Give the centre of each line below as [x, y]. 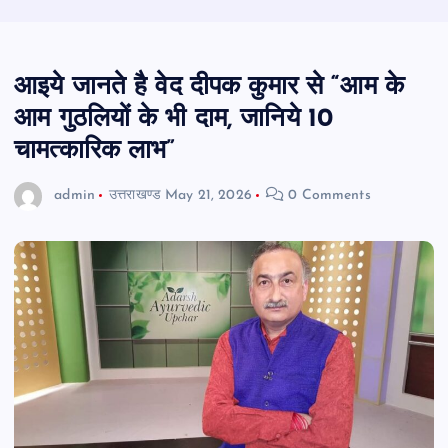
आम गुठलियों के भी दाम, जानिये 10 [174, 120]
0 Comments [327, 196]
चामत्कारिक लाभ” [95, 152]
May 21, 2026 [208, 196]
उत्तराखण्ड [135, 196]
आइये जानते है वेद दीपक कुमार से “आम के [209, 88]
